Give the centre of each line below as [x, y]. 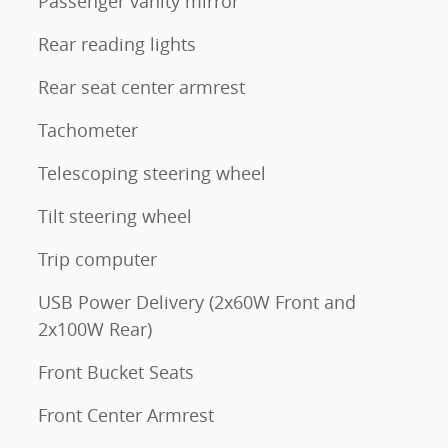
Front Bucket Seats [116, 372]
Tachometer [88, 130]
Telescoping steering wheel [152, 173]
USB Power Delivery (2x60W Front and [197, 302]
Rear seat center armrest [141, 87]
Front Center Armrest [126, 415]
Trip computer [97, 259]
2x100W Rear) [95, 329]
